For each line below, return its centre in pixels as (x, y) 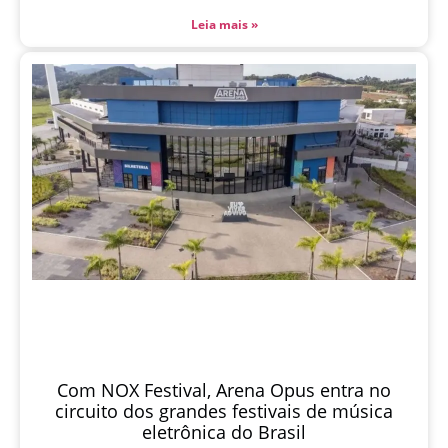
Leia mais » (224, 25)
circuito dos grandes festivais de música (224, 411)
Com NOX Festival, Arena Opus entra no (224, 390)
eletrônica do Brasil (224, 432)
